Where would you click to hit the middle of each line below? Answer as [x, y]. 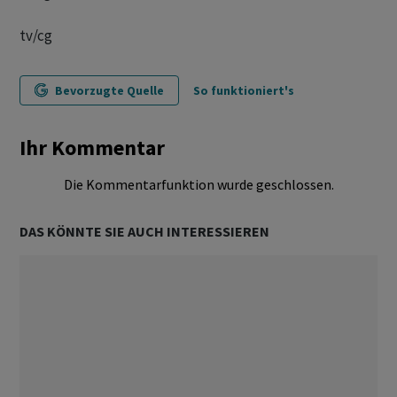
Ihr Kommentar [92, 148]
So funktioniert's [244, 90]
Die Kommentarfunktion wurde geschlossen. [198, 184]
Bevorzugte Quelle [109, 90]
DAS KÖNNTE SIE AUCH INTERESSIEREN [144, 231]
